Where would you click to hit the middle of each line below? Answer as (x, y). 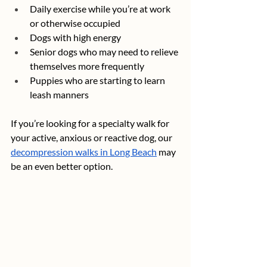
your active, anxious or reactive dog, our (92, 138)
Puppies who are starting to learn (98, 80)
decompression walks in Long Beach (84, 152)
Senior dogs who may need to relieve (105, 52)
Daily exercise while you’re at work (101, 9)
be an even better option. (62, 166)
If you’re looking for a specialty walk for (91, 123)
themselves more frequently (87, 66)
